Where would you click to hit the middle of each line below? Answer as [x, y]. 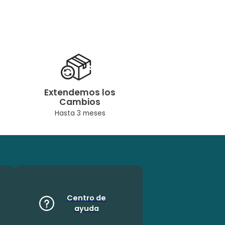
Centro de [86, 198]
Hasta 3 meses [80, 114]
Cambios [80, 102]
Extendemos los [80, 93]
